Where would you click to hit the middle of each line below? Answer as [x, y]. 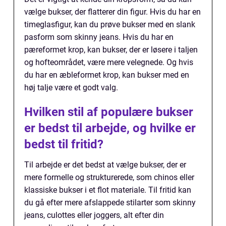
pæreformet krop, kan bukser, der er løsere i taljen [111, 49]
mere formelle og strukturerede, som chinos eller [109, 177]
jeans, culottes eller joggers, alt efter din [94, 215]
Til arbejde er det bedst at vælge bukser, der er [105, 164]
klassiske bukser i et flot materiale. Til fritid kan [108, 190]
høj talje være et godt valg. [71, 87]
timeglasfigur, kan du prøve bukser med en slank [110, 24]
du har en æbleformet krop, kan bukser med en [107, 75]
